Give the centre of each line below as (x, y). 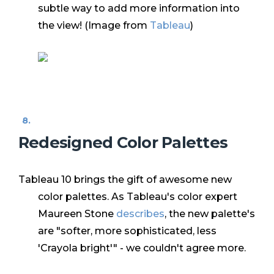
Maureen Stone (77, 214)
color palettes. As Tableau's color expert (138, 197)
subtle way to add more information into (139, 9)
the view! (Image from (94, 26)
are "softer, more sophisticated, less (127, 231)
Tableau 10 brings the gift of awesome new (125, 180)
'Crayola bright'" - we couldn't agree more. (142, 248)
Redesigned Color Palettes (123, 142)
